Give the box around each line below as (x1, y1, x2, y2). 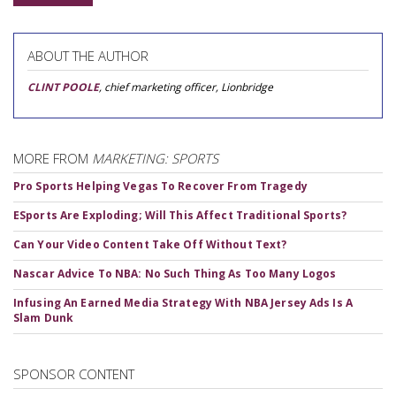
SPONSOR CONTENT (13, 365, 134, 383)
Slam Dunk (13, 310, 74, 325)
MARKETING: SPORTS (92, 149, 218, 167)
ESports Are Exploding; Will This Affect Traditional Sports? (13, 208, 347, 223)
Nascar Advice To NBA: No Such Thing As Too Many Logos (13, 266, 337, 281)
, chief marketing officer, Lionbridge (99, 80, 273, 95)
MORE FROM (13, 149, 92, 167)
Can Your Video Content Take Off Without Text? (13, 237, 287, 252)
